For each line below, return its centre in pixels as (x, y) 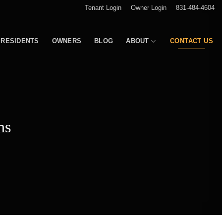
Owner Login (149, 8)
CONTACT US (192, 41)
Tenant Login (103, 8)
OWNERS (67, 41)
